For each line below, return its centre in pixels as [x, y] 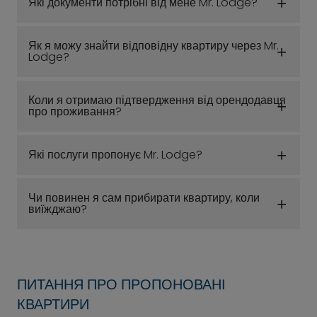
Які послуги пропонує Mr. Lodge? [115, 155]
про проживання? [75, 111]
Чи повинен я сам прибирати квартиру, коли [144, 198]
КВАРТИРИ [53, 304]
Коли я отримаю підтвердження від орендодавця [157, 100]
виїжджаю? [58, 209]
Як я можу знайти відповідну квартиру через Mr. [154, 46]
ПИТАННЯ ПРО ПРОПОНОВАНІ [121, 284]
